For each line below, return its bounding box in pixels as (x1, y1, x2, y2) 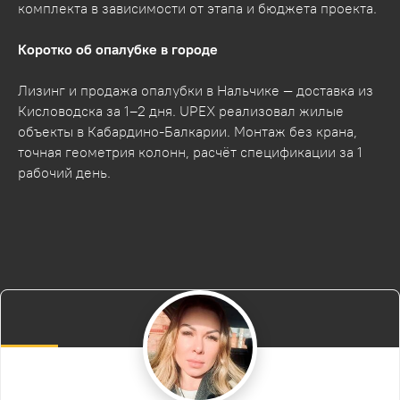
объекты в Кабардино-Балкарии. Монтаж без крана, (18, 121, 357, 140)
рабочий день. (18, 162, 111, 181)
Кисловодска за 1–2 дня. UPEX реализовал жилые (18, 101, 344, 120)
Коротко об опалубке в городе (18, 39, 218, 58)
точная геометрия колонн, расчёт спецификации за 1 (18, 142, 362, 161)
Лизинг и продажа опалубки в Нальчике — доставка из (18, 80, 373, 99)
